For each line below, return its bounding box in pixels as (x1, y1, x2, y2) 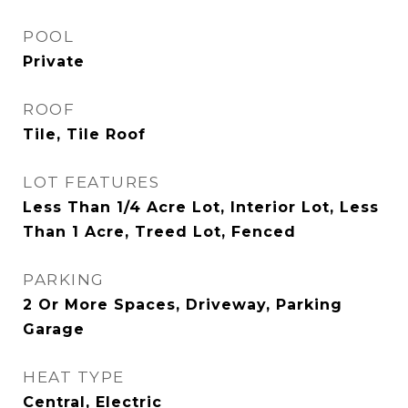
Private (23, 53, 85, 70)
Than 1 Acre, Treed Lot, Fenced (23, 223, 296, 240)
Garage (23, 321, 85, 338)
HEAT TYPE (23, 368, 125, 386)
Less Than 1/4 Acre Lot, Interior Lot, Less (23, 199, 379, 216)
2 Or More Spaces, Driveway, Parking (23, 296, 342, 313)
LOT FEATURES (23, 173, 159, 191)
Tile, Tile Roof (23, 126, 146, 143)
